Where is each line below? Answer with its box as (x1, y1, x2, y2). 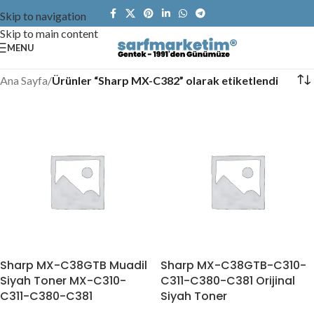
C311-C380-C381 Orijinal (161, 273, 295, 289)
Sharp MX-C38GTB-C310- (161, 257, 306, 273)
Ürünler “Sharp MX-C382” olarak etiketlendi (52, 73, 278, 87)
